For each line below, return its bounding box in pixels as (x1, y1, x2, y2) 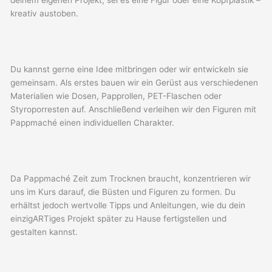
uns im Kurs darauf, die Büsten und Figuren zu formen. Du (10, 186, 236, 197)
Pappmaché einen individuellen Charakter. (10, 117, 175, 127)
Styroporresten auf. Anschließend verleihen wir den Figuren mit (10, 104, 257, 114)
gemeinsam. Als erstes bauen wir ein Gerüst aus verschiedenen (10, 77, 259, 87)
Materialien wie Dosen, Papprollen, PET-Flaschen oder (10, 90, 222, 101)
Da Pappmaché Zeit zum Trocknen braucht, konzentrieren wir (10, 173, 251, 183)
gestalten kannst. (10, 226, 78, 237)
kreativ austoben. (10, 8, 79, 19)
